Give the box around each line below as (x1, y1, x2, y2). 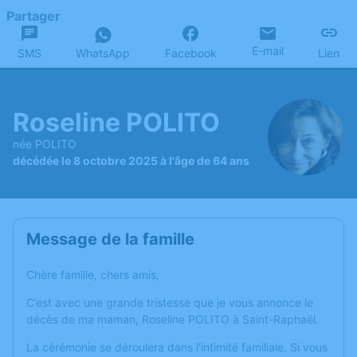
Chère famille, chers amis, (26, 268, 159, 281)
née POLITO (13, 136, 76, 151)
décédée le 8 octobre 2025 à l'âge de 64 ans (13, 153, 249, 167)
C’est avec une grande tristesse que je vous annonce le (26, 296, 313, 309)
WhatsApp (76, 46, 131, 60)
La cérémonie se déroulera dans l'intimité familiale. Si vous (26, 340, 328, 354)
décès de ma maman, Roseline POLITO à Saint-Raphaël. (26, 312, 319, 326)
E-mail (251, 44, 284, 57)
